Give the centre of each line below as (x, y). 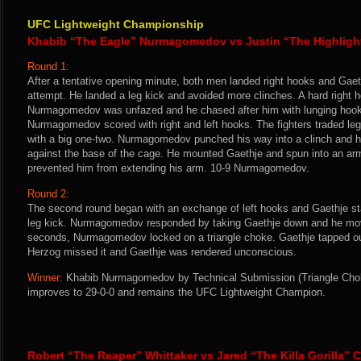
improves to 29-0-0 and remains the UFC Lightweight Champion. (176, 292)
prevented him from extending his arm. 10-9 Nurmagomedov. (168, 168)
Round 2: (48, 194)
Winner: (45, 278)
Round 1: (48, 66)
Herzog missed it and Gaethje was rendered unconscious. (162, 252)
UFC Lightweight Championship (116, 24)
